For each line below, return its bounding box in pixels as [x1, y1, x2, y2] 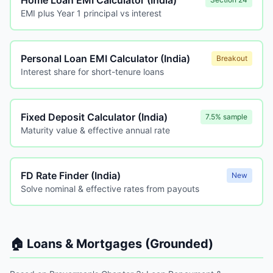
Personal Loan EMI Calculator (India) [21, 52, 190, 65]
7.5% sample [205, 112, 247, 121]
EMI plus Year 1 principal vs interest [21, 8, 161, 18]
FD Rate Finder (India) [21, 169, 121, 182]
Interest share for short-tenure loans [21, 66, 164, 77]
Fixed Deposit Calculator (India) [21, 111, 168, 123]
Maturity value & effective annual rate [21, 125, 170, 135]
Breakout [216, 54, 247, 63]
